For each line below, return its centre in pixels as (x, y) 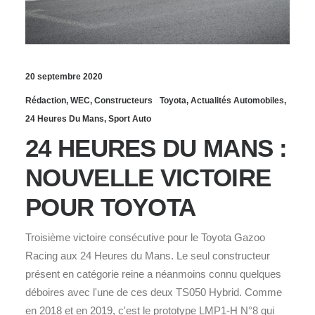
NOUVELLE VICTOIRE (148, 177)
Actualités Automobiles (237, 100)
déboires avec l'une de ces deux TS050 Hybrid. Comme (154, 292)
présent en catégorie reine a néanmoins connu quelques (153, 274)
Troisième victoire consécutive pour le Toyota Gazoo (145, 237)
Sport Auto (130, 118)
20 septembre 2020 (64, 76)
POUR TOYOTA (111, 207)
